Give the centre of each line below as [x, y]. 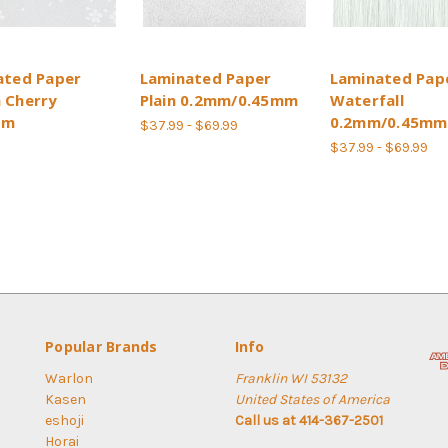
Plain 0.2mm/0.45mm [218, 99]
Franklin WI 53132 [290, 378]
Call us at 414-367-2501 [308, 420]
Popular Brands [101, 346]
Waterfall [366, 99]
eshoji [64, 420]
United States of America [312, 399]
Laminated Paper [205, 77]
